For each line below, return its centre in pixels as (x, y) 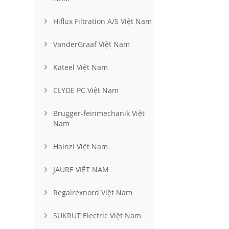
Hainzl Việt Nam (81, 146)
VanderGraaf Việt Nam (91, 44)
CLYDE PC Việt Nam (86, 90)
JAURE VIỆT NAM (81, 169)
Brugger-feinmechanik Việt (99, 113)
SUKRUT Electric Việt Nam (97, 215)
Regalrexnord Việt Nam (93, 192)
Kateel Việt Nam (81, 67)
